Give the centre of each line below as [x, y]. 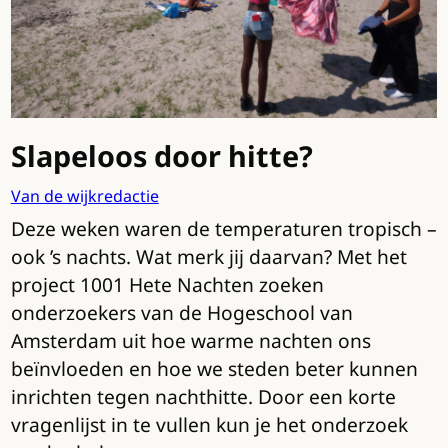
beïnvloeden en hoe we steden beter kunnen [214, 369]
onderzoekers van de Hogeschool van [181, 313]
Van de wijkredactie [84, 196]
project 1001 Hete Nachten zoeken [167, 285]
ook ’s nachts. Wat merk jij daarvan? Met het [208, 257]
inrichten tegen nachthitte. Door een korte [203, 397]
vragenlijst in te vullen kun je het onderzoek [209, 425]
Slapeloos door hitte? [161, 156]
